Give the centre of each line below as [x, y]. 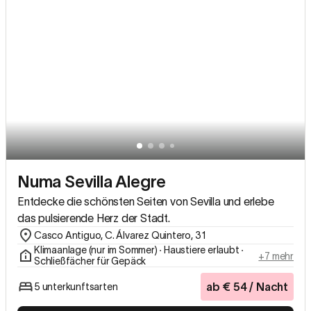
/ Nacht [267, 286]
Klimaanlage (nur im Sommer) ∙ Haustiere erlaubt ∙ [139, 250]
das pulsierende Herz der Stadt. [94, 218]
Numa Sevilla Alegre [92, 181]
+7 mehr [276, 256]
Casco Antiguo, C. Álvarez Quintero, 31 [120, 235]
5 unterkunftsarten [76, 286]
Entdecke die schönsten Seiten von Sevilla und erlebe [146, 201]
